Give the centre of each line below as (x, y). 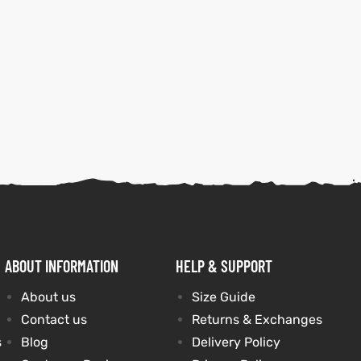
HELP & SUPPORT (224, 266)
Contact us (54, 320)
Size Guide (223, 297)
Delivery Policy (236, 342)
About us (48, 297)
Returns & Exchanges (257, 320)
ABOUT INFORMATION (61, 266)
